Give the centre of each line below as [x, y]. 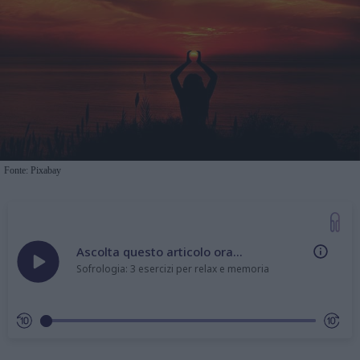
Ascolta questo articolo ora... [160, 252]
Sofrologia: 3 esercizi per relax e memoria [173, 269]
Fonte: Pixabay [33, 170]
